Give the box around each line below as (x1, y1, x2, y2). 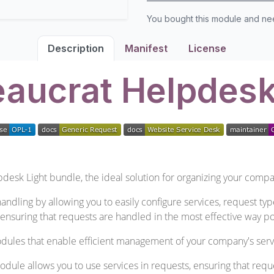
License (188, 42, 226, 54)
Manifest (125, 42, 168, 54)
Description (48, 42, 104, 54)
